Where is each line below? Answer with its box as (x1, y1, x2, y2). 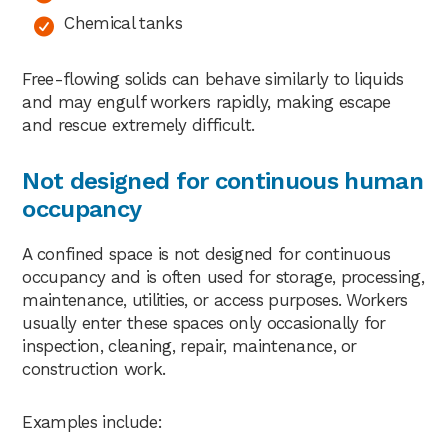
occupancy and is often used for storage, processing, (22, 266, 425, 287)
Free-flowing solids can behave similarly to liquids (22, 68, 404, 89)
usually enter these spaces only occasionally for (22, 312, 386, 333)
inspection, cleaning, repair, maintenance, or (22, 335, 357, 356)
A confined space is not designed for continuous (22, 243, 391, 264)
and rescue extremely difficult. (22, 114, 255, 135)
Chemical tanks (64, 12, 182, 33)
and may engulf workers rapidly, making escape (22, 91, 391, 112)
